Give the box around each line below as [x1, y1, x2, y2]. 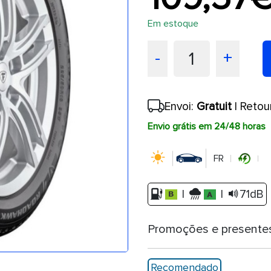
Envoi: [165, 99, 197, 114]
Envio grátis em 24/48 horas [148, 120, 266, 133]
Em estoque [148, 18, 198, 30]
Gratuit [197, 99, 232, 114]
